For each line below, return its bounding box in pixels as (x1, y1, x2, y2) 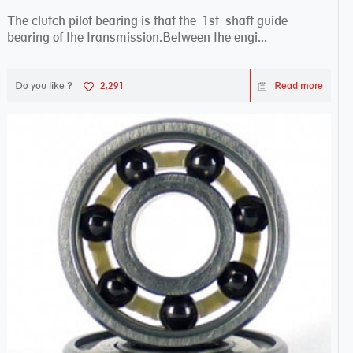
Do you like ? (14, 79, 72, 91)
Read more (274, 79, 324, 91)
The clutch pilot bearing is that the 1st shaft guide (6, 13, 288, 28)
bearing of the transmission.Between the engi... (6, 29, 267, 45)
